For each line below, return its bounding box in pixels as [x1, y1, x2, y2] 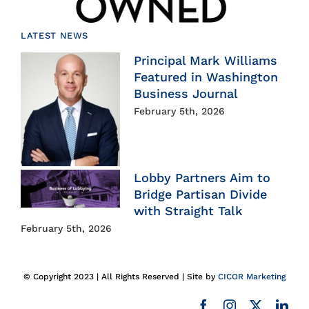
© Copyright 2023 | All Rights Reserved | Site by [23, 271, 218, 281]
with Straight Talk [133, 203, 243, 218]
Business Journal [133, 86, 238, 101]
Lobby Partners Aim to [133, 170, 270, 185]
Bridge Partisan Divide [133, 186, 267, 201]
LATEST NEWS [20, 30, 89, 41]
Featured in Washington [133, 69, 278, 84]
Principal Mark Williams [133, 52, 277, 68]
